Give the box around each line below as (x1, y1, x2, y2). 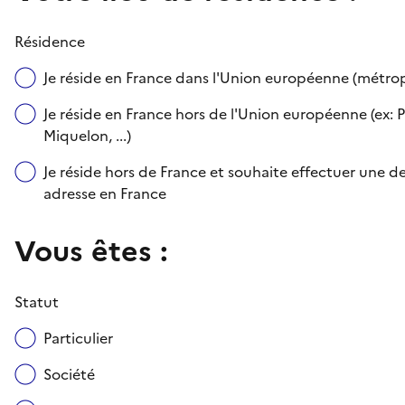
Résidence (14, 30, 85, 52)
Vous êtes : (14, 229, 168, 273)
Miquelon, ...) (43, 124, 131, 146)
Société (43, 363, 95, 385)
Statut (14, 290, 59, 313)
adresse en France (43, 182, 166, 204)
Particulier (43, 326, 113, 349)
